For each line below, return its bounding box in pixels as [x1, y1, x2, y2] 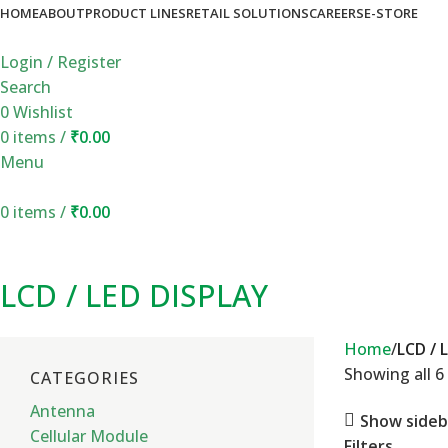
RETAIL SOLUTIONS [186, 4, 309, 22]
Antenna [30, 400, 95, 422]
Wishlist [13, 101, 73, 123]
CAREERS [309, 4, 364, 22]
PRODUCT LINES [85, 4, 186, 22]
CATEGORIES [30, 367, 139, 389]
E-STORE [364, 4, 418, 22]
